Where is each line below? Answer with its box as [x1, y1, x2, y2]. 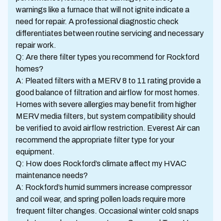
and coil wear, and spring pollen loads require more [16, 195, 185, 203]
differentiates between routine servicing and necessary [16, 29, 204, 37]
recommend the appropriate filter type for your [16, 136, 175, 144]
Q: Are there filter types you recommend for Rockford [16, 53, 199, 61]
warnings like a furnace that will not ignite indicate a [16, 5, 189, 14]
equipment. [16, 147, 55, 156]
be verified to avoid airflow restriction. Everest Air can [16, 124, 200, 132]
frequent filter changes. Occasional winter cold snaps [16, 207, 199, 215]
